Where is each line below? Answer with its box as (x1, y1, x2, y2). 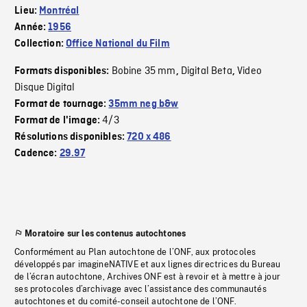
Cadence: (14, 148, 60, 160)
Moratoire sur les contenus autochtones (25, 229, 186, 239)
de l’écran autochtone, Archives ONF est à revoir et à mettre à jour (14, 272, 280, 282)
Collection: (14, 38, 66, 50)
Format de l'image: (14, 115, 103, 127)
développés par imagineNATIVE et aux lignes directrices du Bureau (14, 260, 281, 270)
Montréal (39, 5, 79, 17)
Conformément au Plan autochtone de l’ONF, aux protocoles (14, 247, 256, 258)
